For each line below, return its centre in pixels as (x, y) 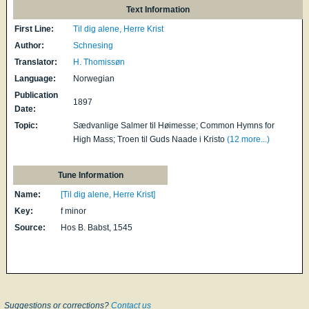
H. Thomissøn (99, 62)
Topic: (27, 126)
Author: (30, 46)
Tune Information (90, 176)
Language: (36, 79)
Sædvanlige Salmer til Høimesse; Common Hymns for (174, 126)
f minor (74, 211)
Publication (37, 96)
